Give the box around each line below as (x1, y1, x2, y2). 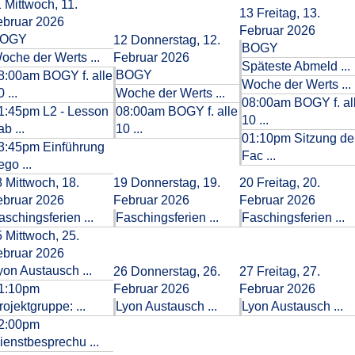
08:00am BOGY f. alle (116, 105, 238, 118)
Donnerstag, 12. (131, 33, 220, 47)
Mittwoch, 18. (6, 176, 79, 189)
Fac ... (242, 149, 276, 162)
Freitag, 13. (257, 6, 320, 20)
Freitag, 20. (257, 176, 320, 189)
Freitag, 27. (257, 265, 320, 278)
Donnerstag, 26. (131, 265, 220, 278)
